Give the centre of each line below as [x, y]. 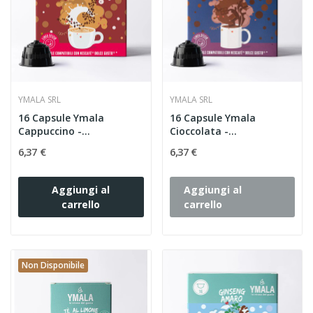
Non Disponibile [53, 265]
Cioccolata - [199, 131]
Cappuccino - [50, 131]
